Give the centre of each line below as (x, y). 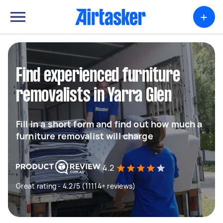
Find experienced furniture (98, 76)
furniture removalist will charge (85, 136)
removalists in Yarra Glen (94, 96)
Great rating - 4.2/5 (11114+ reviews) (76, 186)
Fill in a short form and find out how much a (109, 124)
